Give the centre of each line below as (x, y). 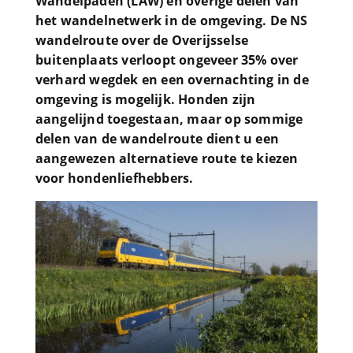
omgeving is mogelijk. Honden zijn (145, 99)
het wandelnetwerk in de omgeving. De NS (171, 20)
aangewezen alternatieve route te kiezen (167, 158)
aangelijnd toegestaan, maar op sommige (169, 119)
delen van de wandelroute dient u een (157, 139)
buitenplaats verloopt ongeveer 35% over (167, 60)
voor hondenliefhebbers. (114, 178)
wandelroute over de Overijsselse (142, 40)
